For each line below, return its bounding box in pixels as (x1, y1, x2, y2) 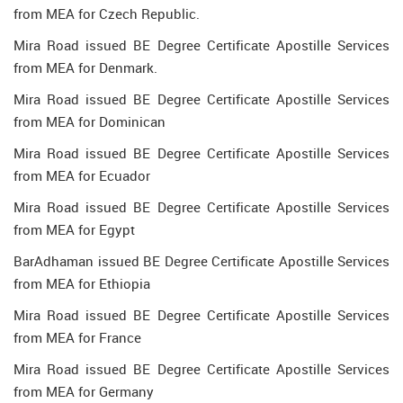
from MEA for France (13, 328, 141, 346)
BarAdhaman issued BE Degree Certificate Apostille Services (13, 252, 390, 270)
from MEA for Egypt (13, 220, 135, 238)
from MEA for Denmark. (13, 58, 157, 76)
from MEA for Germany (13, 382, 154, 400)
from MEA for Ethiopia (13, 274, 150, 292)
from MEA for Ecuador (13, 166, 150, 184)
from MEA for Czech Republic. (13, 4, 200, 22)
